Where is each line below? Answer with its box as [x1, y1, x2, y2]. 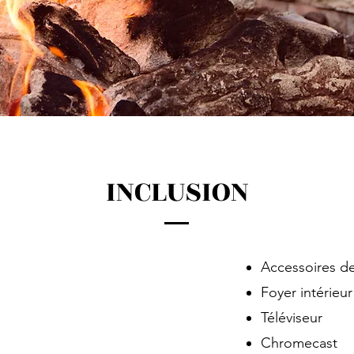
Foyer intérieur [261, 284, 352, 301]
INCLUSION [105, 171, 249, 213]
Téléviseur [261, 309, 322, 326]
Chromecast [261, 334, 337, 352]
